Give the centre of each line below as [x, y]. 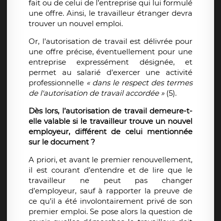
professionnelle [57, 83]
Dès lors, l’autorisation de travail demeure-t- [110, 111]
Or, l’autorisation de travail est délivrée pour [110, 41]
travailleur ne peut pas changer [110, 181]
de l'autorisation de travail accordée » [97, 93]
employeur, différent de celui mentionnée [110, 132]
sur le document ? [62, 142]
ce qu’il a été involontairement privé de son [110, 201]
